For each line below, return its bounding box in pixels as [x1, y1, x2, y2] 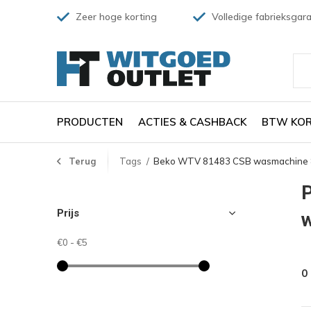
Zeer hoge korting [73, 10, 157, 23]
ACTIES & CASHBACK [138, 115, 246, 128]
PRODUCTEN [57, 115, 123, 128]
